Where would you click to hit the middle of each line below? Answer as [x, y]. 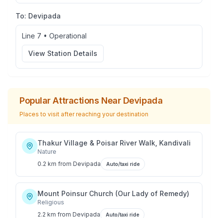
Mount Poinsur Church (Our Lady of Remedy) [113, 193]
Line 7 [32, 36]
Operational [68, 36]
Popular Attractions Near [71, 100]
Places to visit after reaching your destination [84, 114]
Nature [47, 152]
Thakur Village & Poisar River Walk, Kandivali [114, 143]
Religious [51, 202]
